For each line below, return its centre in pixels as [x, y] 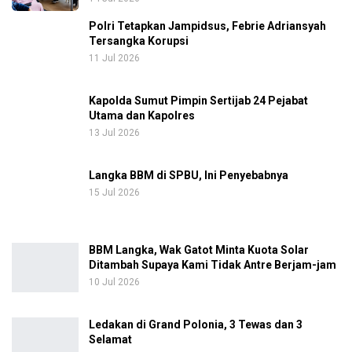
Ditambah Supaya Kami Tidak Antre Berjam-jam [213, 264]
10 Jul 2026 [114, 282]
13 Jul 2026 [114, 132]
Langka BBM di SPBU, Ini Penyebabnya [189, 175]
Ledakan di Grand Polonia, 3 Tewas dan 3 [196, 324]
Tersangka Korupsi [139, 40]
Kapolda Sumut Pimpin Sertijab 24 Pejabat [198, 100]
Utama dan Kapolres [142, 115]
